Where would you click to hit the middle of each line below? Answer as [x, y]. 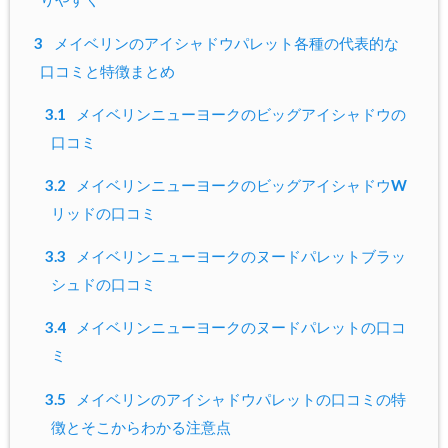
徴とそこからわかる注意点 [140, 426]
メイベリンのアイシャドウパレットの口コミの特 [240, 398]
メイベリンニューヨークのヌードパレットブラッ [240, 256]
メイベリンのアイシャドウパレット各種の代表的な [224, 42]
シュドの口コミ [103, 284]
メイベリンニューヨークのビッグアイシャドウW [240, 185]
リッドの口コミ [103, 213]
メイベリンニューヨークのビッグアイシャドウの [240, 113]
